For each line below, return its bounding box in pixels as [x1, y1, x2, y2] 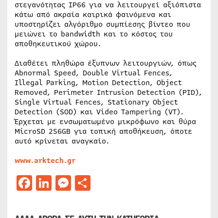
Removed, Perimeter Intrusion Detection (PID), [15, 87, 202, 98]
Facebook [32, 172, 101, 194]
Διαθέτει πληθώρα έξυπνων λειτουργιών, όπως [15, 58, 197, 69]
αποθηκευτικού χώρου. [15, 38, 101, 49]
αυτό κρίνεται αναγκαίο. [15, 136, 109, 146]
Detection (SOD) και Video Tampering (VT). [15, 107, 184, 117]
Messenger [71, 172, 149, 194]
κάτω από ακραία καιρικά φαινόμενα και [15, 9, 171, 20]
